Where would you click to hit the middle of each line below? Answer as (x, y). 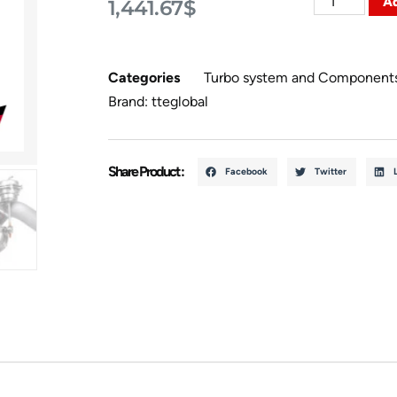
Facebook (247, 172)
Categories (144, 78)
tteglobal (179, 102)
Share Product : (145, 172)
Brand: (129, 102)
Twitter (331, 172)
